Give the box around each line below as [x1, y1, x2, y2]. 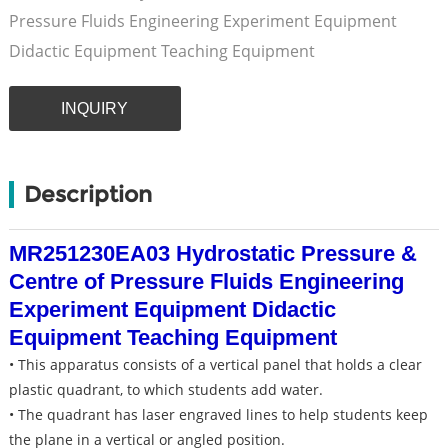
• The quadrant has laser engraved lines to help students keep [8, 405, 428, 424]
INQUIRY [61, 100, 129, 117]
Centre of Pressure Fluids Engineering [8, 269, 404, 294]
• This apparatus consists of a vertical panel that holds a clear [8, 355, 422, 374]
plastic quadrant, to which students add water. [8, 380, 323, 399]
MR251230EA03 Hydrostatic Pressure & [8, 241, 417, 266]
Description [23, 181, 152, 208]
